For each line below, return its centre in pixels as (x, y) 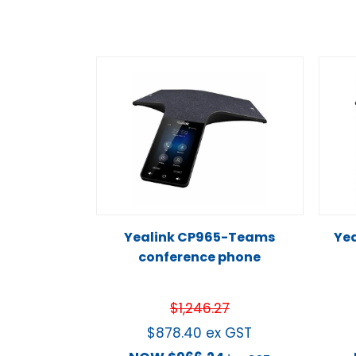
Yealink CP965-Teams (200, 237)
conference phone (200, 257)
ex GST (229, 333)
